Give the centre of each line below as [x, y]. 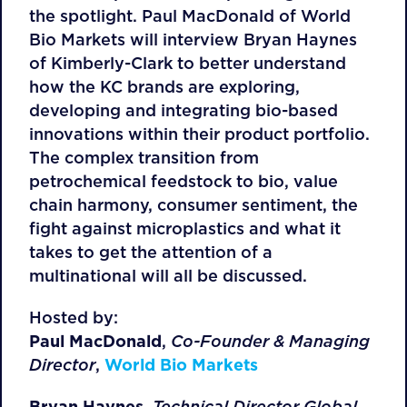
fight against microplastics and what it [185, 228]
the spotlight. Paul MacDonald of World [190, 16]
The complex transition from [144, 158]
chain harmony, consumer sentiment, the [194, 205]
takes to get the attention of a [151, 252]
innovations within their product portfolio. [199, 134]
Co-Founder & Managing [270, 341]
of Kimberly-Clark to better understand [188, 63]
